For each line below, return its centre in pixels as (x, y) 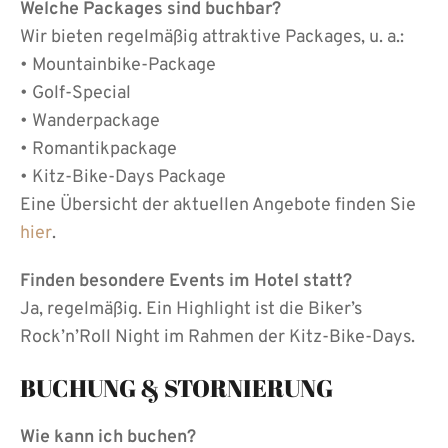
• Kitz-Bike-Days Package (123, 177)
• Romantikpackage (98, 149)
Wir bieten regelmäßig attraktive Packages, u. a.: (212, 37)
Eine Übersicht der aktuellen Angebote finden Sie (218, 205)
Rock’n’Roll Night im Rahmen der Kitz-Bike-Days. (217, 337)
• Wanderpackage (90, 121)
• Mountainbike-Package (118, 65)
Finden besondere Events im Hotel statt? (186, 281)
